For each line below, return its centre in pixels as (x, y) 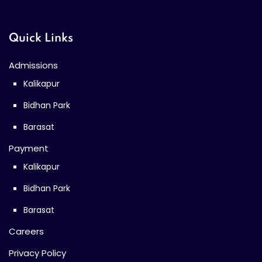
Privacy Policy (37, 253)
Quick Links (41, 39)
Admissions (33, 65)
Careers (26, 232)
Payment (29, 149)
